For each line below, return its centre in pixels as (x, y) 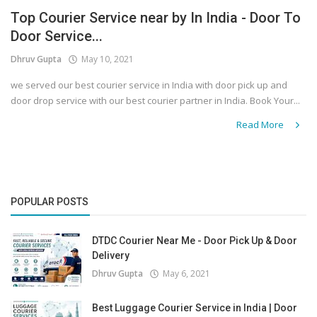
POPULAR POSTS (50, 202)
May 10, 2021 (105, 59)
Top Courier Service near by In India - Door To (156, 18)
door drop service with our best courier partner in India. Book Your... (155, 101)
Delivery (111, 255)
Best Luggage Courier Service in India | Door (195, 308)
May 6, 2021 (184, 273)
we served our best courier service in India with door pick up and (149, 85)
